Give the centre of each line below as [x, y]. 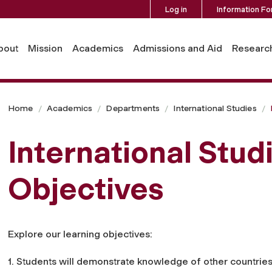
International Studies [215, 108]
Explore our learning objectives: [80, 234]
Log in [176, 9]
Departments [133, 108]
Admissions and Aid [178, 48]
